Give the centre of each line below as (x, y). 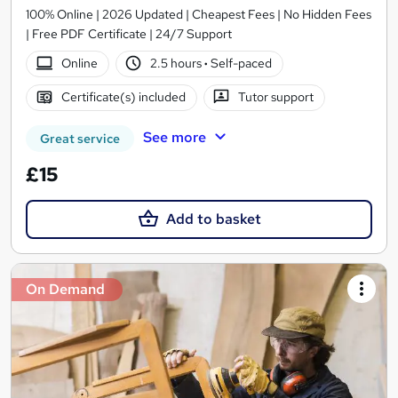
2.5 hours (178, 64)
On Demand (65, 289)
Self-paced (240, 64)
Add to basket (213, 219)
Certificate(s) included (123, 97)
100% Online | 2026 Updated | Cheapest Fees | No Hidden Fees (199, 14)
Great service (80, 138)
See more (174, 137)
